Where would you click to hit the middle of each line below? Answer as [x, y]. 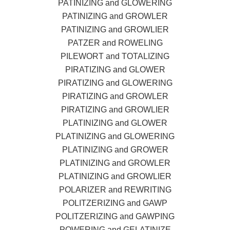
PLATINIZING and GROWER [115, 149]
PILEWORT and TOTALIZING [115, 56]
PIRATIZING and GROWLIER [115, 109]
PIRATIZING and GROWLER [115, 96]
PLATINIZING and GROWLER [115, 163]
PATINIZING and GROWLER [115, 16]
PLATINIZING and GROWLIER [115, 176]
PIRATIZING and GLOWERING [115, 83]
